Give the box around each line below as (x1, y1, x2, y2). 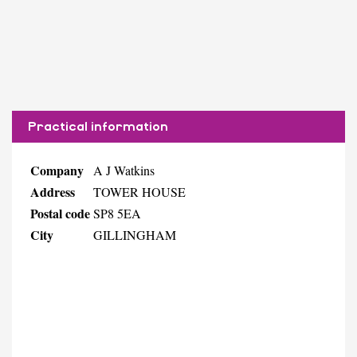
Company (30, 160, 84, 179)
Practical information (28, 120, 168, 133)
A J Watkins (93, 161, 155, 178)
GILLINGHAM (93, 226, 176, 243)
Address (30, 182, 75, 201)
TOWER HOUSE (93, 182, 186, 200)
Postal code (30, 203, 90, 222)
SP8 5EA (93, 204, 141, 222)
